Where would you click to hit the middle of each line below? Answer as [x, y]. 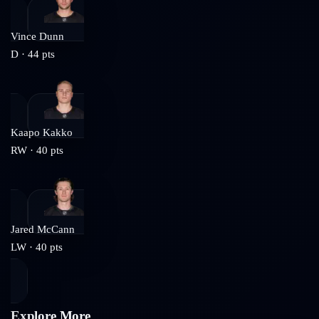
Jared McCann [43, 229]
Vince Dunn [37, 36]
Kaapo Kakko [42, 133]
